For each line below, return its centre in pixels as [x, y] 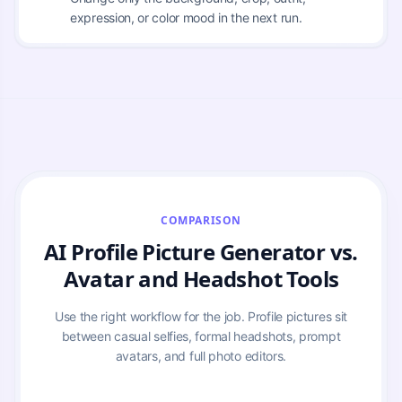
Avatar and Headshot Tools [201, 278]
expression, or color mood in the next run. [186, 17]
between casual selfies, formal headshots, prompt [201, 336]
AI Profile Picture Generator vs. [201, 251]
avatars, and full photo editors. [201, 355]
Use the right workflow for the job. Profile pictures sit [201, 316]
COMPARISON [201, 220]
